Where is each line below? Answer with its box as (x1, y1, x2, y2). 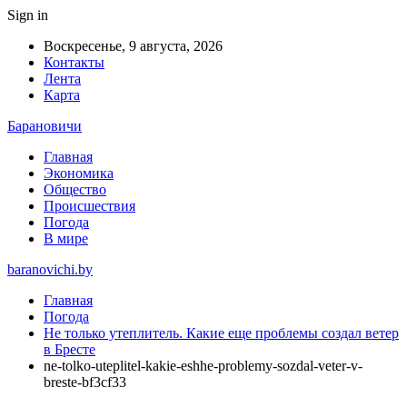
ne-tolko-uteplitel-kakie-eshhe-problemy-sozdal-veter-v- (44, 358, 362, 373)
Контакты (44, 55, 104, 70)
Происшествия (44, 198, 135, 213)
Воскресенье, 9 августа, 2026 (44, 38, 223, 54)
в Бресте (44, 342, 95, 357)
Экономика (44, 165, 114, 181)
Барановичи (7, 118, 82, 134)
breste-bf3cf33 (44, 374, 126, 390)
